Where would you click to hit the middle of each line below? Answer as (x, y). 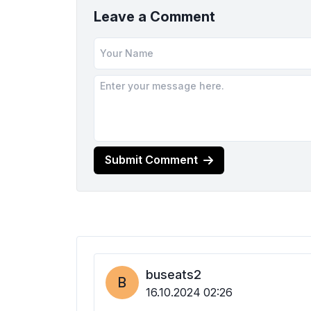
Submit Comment (151, 160)
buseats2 (174, 274)
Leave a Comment (154, 16)
